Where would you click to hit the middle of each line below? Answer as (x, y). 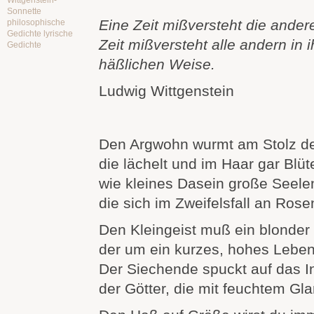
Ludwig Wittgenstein (166, 91)
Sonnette (24, 12)
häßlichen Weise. (157, 64)
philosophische (36, 23)
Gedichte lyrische (40, 34)
